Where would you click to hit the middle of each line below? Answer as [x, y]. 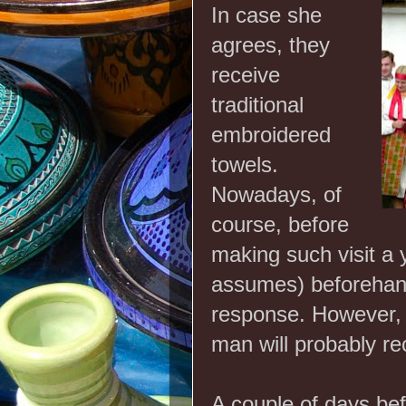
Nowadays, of [276, 194]
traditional [257, 104]
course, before [280, 224]
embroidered [271, 134]
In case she [266, 14]
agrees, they [271, 44]
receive [246, 74]
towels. [245, 164]
